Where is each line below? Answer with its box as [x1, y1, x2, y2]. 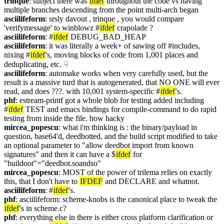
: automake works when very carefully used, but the [45, 69, 208, 77]
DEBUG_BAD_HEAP [68, 32, 146, 41]
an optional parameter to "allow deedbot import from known [4, 141, 193, 149]
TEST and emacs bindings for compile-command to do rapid [23, 105, 216, 113]
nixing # [4, 50, 30, 59]
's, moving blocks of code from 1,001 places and [45, 50, 198, 59]
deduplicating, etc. [4, 60, 61, 68]
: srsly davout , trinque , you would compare [45, 14, 184, 23]
